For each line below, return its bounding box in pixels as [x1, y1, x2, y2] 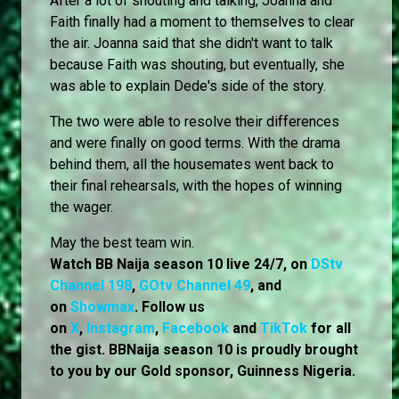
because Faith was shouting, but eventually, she [50, 56, 345, 74]
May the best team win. [50, 234, 194, 252]
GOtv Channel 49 [139, 277, 250, 295]
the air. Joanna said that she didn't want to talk [50, 35, 333, 53]
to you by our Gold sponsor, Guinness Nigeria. [50, 362, 355, 380]
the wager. [50, 199, 113, 216]
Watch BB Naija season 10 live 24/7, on [50, 256, 311, 273]
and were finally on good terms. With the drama [50, 134, 340, 152]
